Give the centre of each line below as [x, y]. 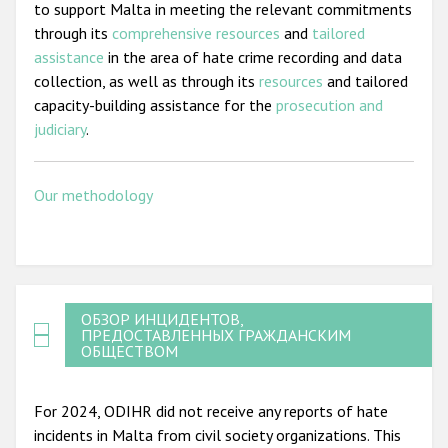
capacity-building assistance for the [155, 104]
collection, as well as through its [146, 80]
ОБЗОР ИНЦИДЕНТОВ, [162, 318]
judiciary [60, 128]
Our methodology [93, 194]
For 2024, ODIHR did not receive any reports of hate [211, 410]
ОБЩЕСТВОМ [129, 350]
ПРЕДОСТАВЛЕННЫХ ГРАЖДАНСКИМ [215, 334]
